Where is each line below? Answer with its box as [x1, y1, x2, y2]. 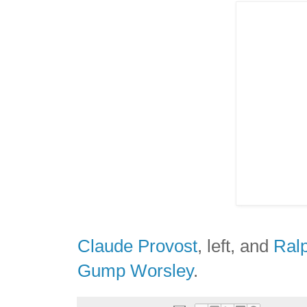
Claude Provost [77, 236, 198, 256]
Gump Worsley [77, 260, 194, 280]
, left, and [197, 236, 274, 256]
